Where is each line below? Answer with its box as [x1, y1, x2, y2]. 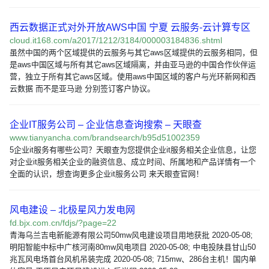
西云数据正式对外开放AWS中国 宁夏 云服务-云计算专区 [10, 22, 250, 32]
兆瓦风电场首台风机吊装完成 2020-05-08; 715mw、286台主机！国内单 [10, 255, 256, 264]
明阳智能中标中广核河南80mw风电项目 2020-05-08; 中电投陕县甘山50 [10, 243, 256, 252]
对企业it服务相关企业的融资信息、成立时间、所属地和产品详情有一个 [10, 157, 256, 166]
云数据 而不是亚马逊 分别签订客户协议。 [10, 84, 155, 93]
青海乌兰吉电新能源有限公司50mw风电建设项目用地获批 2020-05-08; [10, 231, 253, 240]
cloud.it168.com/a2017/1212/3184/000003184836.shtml [10, 35, 222, 45]
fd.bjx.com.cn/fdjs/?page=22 [10, 218, 116, 228]
